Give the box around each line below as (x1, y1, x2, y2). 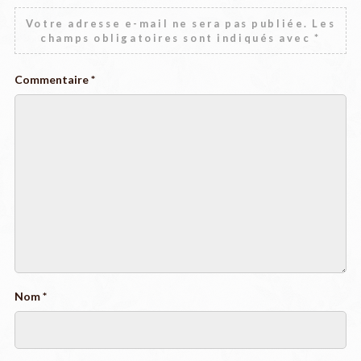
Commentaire (14, 73, 91, 87)
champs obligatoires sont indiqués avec (40, 31, 315, 45)
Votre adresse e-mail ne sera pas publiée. (25, 17, 309, 31)
